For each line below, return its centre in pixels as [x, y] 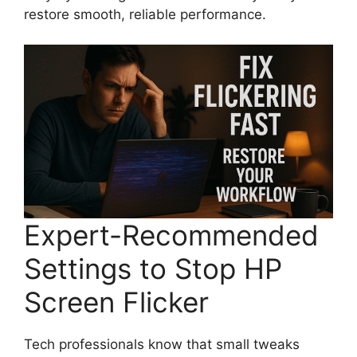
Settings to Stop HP [153, 269]
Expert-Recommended [171, 235]
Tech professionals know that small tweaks [162, 345]
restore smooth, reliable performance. [145, 14]
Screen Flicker [116, 302]
